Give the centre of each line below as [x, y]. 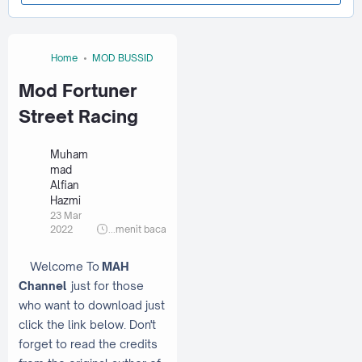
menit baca [141, 229]
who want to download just [92, 305]
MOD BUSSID [123, 58]
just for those [107, 285]
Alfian [64, 185]
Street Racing [78, 117]
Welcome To [60, 266]
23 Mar [66, 215]
